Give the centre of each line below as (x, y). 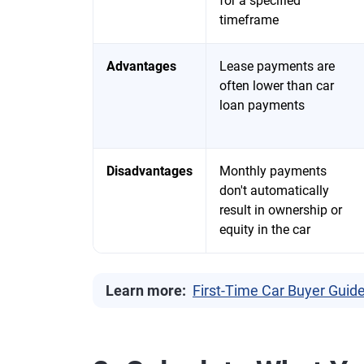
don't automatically (274, 191)
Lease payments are (277, 66)
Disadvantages (149, 171)
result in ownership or (281, 210)
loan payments (262, 105)
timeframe (249, 20)
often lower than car (277, 86)
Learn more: (146, 290)
